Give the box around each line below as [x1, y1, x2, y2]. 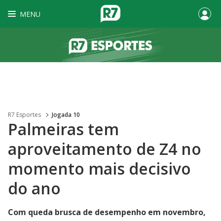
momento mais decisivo [8, 158, 191, 179]
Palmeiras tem [8, 118, 119, 140]
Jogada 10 [52, 110, 80, 119]
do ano [8, 178, 61, 199]
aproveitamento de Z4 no [8, 138, 201, 159]
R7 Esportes [8, 110, 41, 119]
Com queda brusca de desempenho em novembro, [8, 207, 206, 218]
